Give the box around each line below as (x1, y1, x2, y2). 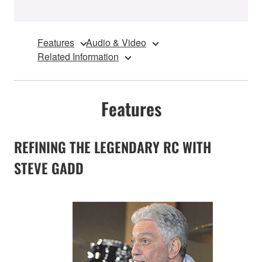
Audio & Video (86, 36, 146, 50)
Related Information (37, 50, 119, 64)
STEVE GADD (14, 157, 84, 179)
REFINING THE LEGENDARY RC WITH (14, 136, 211, 158)
